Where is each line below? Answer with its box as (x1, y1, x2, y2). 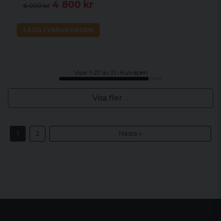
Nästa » (119, 130, 142, 138)
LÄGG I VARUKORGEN (23, 26, 93, 34)
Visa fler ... (92, 93, 129, 103)
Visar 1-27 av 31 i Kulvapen (74, 69, 147, 76)
